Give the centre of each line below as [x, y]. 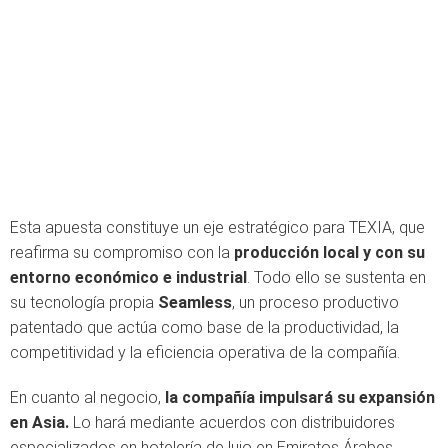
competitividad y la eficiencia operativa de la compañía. [205, 352]
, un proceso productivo [315, 302]
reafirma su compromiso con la [122, 252]
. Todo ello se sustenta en [336, 277]
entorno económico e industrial [128, 277]
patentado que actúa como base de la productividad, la [204, 327]
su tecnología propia [84, 302]
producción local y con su [329, 252]
